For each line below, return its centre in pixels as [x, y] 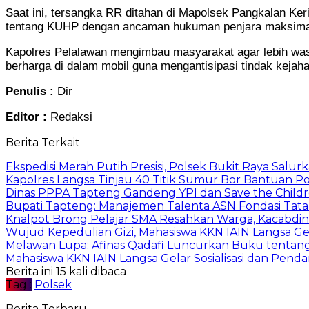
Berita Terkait [43, 142]
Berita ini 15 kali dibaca [66, 271]
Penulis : [31, 91]
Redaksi [71, 117]
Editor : [28, 117]
